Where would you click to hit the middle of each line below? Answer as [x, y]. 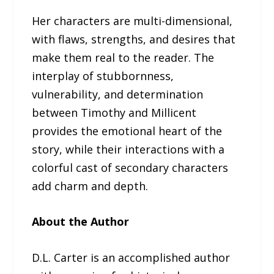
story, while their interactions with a [128, 149]
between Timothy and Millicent [114, 112]
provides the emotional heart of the [127, 131]
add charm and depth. [90, 186]
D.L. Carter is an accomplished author [131, 258]
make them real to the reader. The [123, 57]
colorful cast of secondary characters [130, 167]
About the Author [81, 222]
